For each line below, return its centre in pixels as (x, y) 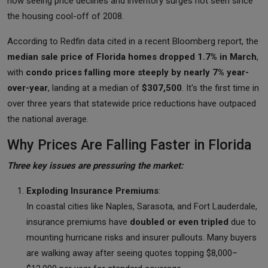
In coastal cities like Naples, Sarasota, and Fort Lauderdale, (142, 206)
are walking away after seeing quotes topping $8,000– (132, 253)
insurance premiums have (78, 222)
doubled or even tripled (179, 222)
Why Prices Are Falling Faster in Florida (129, 144)
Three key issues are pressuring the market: (95, 165)
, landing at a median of (95, 88)
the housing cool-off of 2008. (66, 16)
